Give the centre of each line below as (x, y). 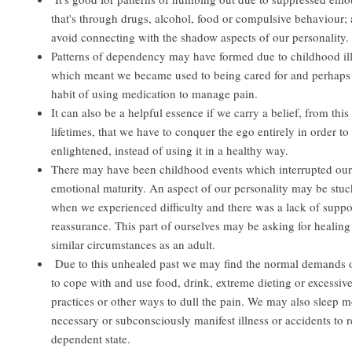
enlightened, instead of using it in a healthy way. (170, 150)
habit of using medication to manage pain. (154, 94)
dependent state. (91, 339)
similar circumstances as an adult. (133, 245)
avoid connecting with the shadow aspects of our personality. (200, 37)
